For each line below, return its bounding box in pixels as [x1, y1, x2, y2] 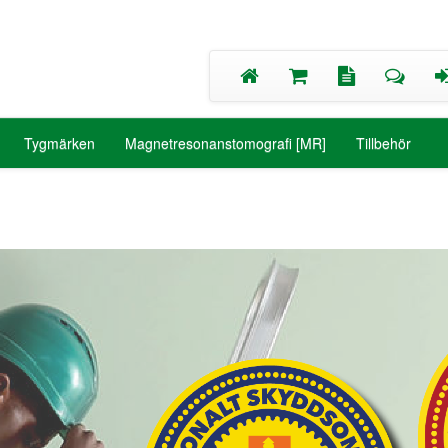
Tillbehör [356, 133, 411, 153]
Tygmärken [24, 133, 95, 153]
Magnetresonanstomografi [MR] [125, 133, 326, 153]
